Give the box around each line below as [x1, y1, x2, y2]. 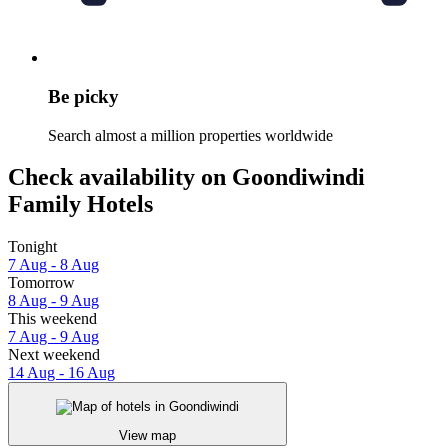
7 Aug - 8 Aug [8, 256, 99, 274]
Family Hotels [8, 191, 153, 218]
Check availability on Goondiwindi [8, 164, 365, 191]
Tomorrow [8, 274, 75, 292]
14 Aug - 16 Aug [8, 364, 115, 382]
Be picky [48, 85, 119, 107]
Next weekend [8, 346, 100, 364]
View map [119, 427, 176, 443]
